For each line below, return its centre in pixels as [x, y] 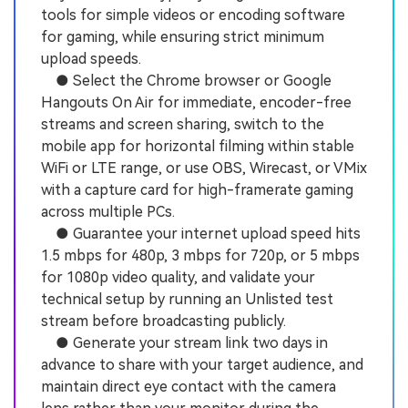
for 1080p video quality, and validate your [178, 278]
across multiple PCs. [108, 212]
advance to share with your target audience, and [202, 365]
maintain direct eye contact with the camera [189, 387]
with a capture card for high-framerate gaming [197, 190]
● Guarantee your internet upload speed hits [201, 234]
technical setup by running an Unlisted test [187, 300]
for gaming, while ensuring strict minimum [183, 37]
